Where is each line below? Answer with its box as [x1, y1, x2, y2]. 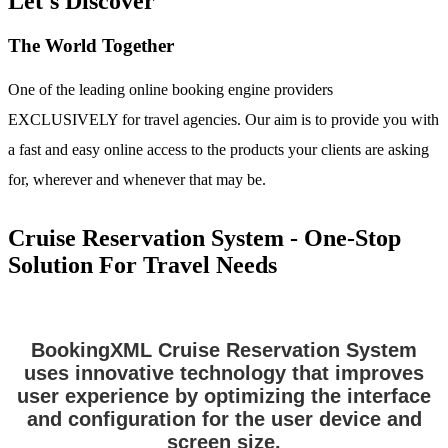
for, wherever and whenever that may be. [8, 171, 266, 189]
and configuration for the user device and [26, 408, 422, 431]
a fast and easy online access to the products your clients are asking [8, 141, 429, 159]
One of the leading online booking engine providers [8, 81, 333, 99]
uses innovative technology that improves [24, 362, 424, 385]
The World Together [8, 34, 174, 56]
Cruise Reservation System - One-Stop [8, 225, 401, 252]
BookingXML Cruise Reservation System [31, 339, 417, 362]
